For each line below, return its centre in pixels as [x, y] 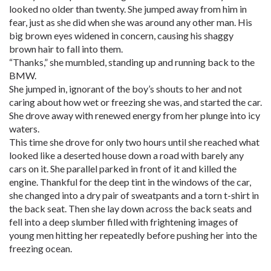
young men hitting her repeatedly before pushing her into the [133, 235]
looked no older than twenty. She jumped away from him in [128, 9]
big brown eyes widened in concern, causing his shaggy [121, 35]
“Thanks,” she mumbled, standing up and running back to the [132, 62]
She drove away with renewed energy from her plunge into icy [135, 115]
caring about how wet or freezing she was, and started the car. [135, 102]
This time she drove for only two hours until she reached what [134, 142]
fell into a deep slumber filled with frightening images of [124, 222]
